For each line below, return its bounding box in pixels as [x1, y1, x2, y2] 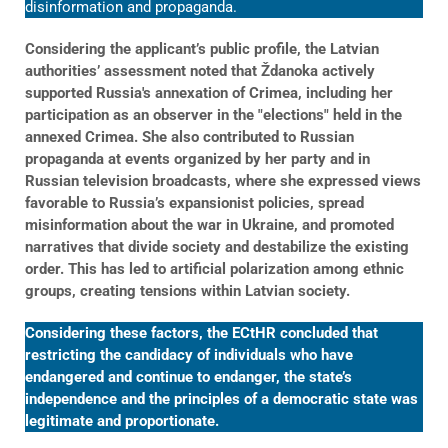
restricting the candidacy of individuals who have [25, 345, 353, 364]
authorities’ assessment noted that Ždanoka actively [25, 61, 375, 80]
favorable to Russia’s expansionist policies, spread [25, 193, 364, 212]
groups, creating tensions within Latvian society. [25, 281, 350, 300]
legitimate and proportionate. [25, 411, 219, 430]
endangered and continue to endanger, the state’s [25, 367, 352, 386]
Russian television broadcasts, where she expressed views [25, 171, 421, 190]
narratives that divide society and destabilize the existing [25, 237, 409, 256]
